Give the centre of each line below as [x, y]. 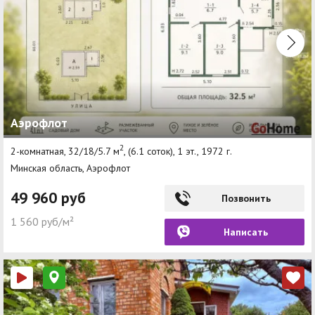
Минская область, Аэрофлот [70, 168]
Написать [246, 232]
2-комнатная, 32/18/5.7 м [65, 151]
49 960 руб [48, 197]
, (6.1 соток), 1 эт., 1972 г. [178, 151]
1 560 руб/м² [42, 221]
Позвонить [246, 198]
